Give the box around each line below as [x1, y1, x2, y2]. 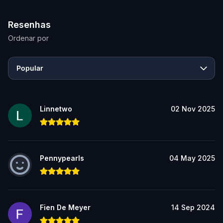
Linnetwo [40, 104, 72, 113]
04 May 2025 [169, 153, 215, 162]
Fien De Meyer [40, 203, 91, 212]
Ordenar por [8, 33, 49, 42]
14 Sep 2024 [171, 203, 215, 212]
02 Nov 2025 [171, 104, 215, 113]
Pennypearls [40, 153, 84, 162]
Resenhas [8, 19, 51, 30]
